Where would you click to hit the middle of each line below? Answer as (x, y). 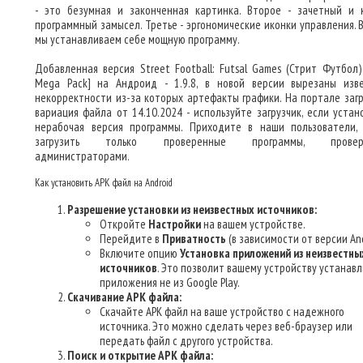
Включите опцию (140, 253)
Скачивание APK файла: (124, 297)
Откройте (124, 224)
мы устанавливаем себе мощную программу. (137, 39)
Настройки (175, 224)
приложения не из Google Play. (170, 282)
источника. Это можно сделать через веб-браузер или (226, 326)
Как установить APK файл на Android (104, 183)
